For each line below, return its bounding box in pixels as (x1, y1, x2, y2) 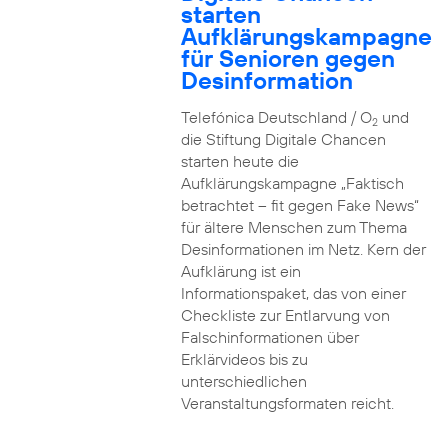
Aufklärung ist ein (180, 261, 301, 281)
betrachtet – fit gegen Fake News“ (180, 195, 419, 215)
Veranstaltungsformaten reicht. (180, 393, 394, 413)
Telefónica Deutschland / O (180, 107, 372, 127)
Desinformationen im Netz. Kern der (180, 239, 426, 259)
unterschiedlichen (180, 371, 307, 391)
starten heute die (180, 151, 299, 171)
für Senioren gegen (180, 43, 395, 73)
